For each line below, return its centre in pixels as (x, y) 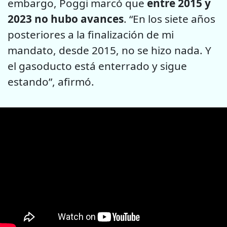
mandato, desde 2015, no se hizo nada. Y (109, 50)
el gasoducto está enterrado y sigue (97, 66)
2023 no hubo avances (66, 18)
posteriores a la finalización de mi (91, 34)
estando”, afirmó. (51, 81)
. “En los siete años (169, 18)
